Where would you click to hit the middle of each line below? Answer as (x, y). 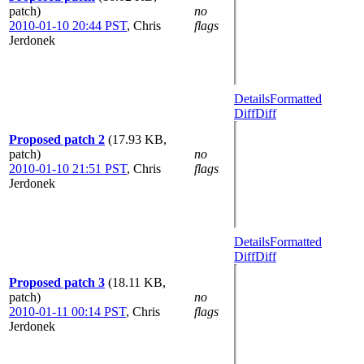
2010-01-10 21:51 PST (68, 169)
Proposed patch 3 (57, 282)
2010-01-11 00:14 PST (67, 312)
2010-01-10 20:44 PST (68, 26)
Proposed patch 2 (57, 139)
